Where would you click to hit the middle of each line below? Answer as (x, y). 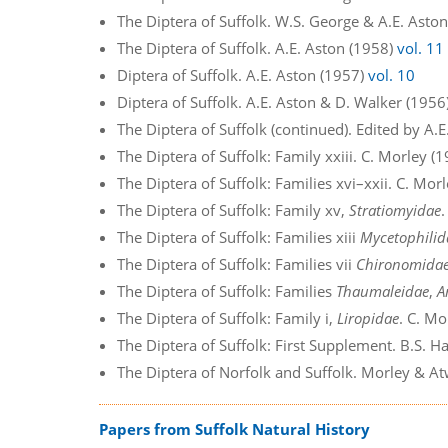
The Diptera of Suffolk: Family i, (227, 317)
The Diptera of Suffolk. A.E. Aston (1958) (257, 47)
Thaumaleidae (383, 290)
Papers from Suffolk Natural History (235, 429)
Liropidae (368, 317)
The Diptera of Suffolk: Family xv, (233, 209)
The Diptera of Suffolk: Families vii (237, 263)
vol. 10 (392, 74)
